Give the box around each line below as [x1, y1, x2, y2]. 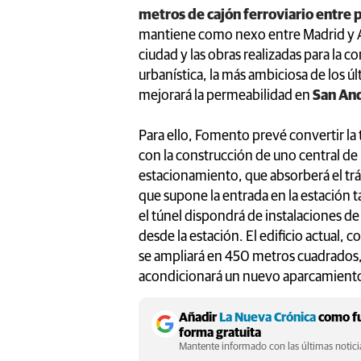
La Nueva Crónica [219, 310, 316, 324]
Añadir [179, 310, 219, 324]
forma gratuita [179, 326, 261, 339]
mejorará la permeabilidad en [139, 88, 310, 103]
